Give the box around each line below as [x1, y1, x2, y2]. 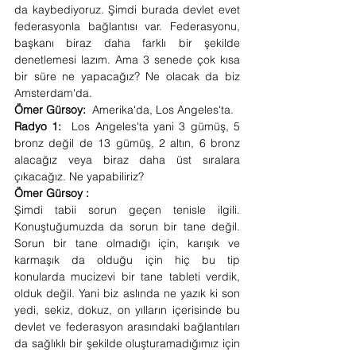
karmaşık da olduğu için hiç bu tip [14, 253, 240, 267]
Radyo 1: [14, 119, 72, 133]
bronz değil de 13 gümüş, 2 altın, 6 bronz [14, 136, 240, 150]
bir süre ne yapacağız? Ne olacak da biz [14, 69, 240, 83]
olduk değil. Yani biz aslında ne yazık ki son [14, 286, 240, 300]
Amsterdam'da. [14, 86, 95, 100]
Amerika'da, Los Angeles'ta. [92, 103, 237, 117]
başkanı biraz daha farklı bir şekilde [14, 36, 240, 50]
